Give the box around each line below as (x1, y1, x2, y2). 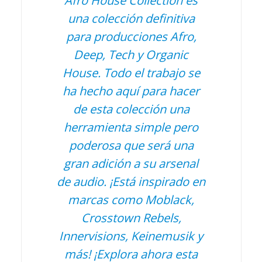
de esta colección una (73, 100, 189, 117)
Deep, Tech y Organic (74, 46, 188, 63)
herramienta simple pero (64, 118, 198, 135)
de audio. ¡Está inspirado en (57, 173, 205, 189)
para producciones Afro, (65, 27, 196, 44)
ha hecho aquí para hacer (63, 82, 199, 99)
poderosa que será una (68, 136, 194, 153)
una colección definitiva (67, 9, 195, 26)
